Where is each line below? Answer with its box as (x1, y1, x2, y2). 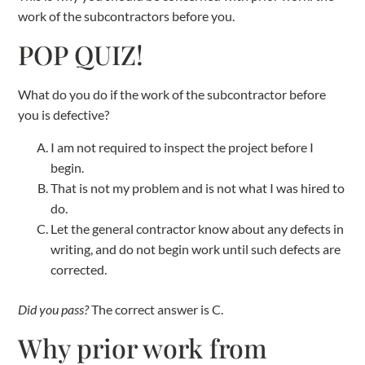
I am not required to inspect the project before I (51, 139, 314, 155)
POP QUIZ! (18, 37, 144, 73)
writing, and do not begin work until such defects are (51, 240, 341, 257)
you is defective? (18, 107, 110, 123)
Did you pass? (18, 301, 92, 317)
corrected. (51, 261, 108, 277)
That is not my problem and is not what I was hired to (51, 179, 345, 196)
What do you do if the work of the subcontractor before (18, 86, 327, 103)
